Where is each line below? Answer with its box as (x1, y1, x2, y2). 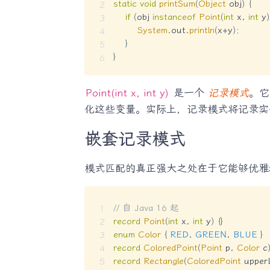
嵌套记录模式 (84, 129, 186, 149)
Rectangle (143, 256, 184, 267)
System (137, 25, 168, 36)
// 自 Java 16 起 (113, 202, 179, 214)
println (189, 25, 215, 36)
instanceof (152, 11, 196, 23)
